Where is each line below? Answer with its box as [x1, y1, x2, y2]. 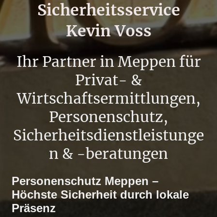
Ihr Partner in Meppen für [16, 52, 201, 71]
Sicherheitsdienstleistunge [13, 126, 204, 145]
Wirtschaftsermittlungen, [16, 89, 201, 108]
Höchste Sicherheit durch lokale [12, 187, 189, 201]
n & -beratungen [49, 144, 168, 163]
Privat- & [75, 71, 142, 90]
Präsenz [12, 201, 56, 215]
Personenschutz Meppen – [12, 174, 158, 187]
